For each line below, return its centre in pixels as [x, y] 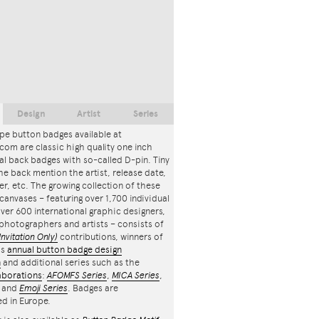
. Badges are [93, 288]
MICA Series [136, 276]
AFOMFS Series [77, 276]
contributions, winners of [110, 237]
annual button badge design [64, 250]
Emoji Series [43, 288]
